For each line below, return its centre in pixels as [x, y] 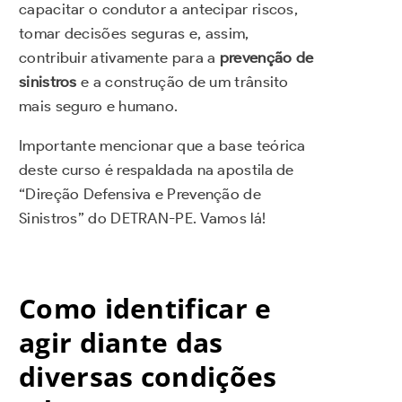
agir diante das [121, 343]
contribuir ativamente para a [119, 57]
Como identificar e [145, 309]
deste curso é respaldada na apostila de [157, 169]
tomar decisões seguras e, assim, [134, 33]
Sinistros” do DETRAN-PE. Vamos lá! [143, 218]
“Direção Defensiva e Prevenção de [140, 193]
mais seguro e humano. [99, 105]
